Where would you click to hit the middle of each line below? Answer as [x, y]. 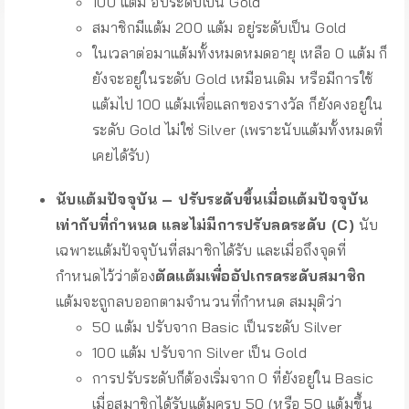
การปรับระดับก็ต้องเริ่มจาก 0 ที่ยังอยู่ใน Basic [233, 378]
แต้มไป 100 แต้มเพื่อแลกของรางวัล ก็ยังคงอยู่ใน [238, 104]
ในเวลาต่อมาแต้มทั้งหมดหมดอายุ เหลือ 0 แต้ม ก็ [240, 53]
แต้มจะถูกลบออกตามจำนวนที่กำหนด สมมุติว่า [199, 301]
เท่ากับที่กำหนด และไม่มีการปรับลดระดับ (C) [205, 225]
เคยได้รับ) [121, 155]
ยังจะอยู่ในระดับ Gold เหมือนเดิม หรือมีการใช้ [233, 79]
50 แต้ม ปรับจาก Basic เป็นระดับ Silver [217, 327]
